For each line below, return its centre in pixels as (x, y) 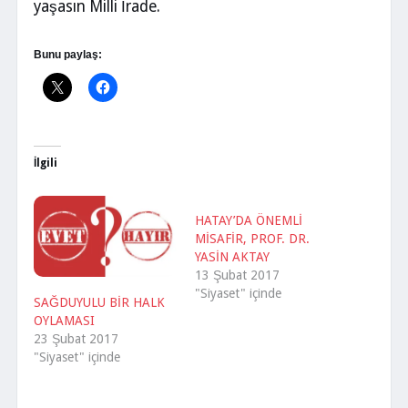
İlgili (46, 163)
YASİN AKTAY (232, 256)
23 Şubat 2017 (76, 338)
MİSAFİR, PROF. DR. (252, 238)
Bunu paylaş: (68, 54)
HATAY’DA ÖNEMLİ (249, 220)
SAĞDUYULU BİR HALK (99, 302)
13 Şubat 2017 (237, 275)
